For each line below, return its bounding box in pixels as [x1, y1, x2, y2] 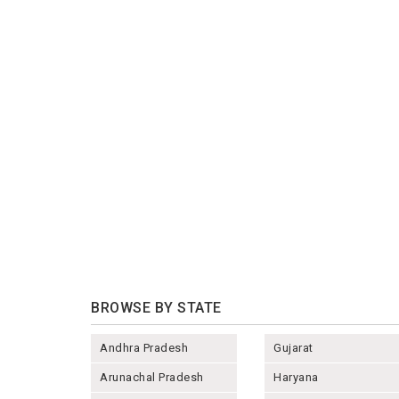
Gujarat [273, 340, 313, 354]
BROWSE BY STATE [91, 298, 222, 316]
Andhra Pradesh [100, 340, 188, 354]
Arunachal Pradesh [100, 370, 204, 384]
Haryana [273, 370, 319, 384]
